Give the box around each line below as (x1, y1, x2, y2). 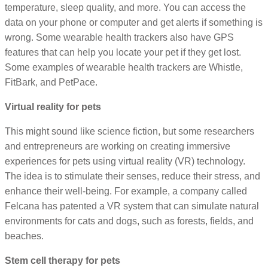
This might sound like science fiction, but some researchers (5, 126, 254, 137)
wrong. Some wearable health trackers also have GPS (5, 32, 234, 43)
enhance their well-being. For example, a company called (5, 186, 247, 197)
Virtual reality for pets (5, 102, 101, 112)
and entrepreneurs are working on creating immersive (5, 141, 230, 152)
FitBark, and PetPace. (5, 77, 98, 88)
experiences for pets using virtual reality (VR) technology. (5, 156, 245, 167)
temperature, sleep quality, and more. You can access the (5, 2, 246, 13)
